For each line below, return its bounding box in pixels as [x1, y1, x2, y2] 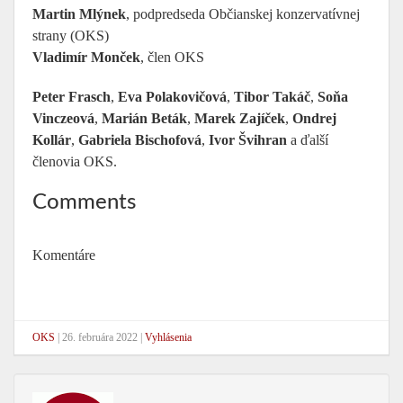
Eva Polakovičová [118, 89, 227, 104]
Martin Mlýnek [32, 6, 126, 22]
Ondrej [292, 111, 336, 126]
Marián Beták [102, 111, 187, 126]
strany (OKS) [32, 28, 109, 43]
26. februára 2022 [62, 331, 138, 344]
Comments [32, 192, 136, 213]
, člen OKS [140, 49, 204, 65]
